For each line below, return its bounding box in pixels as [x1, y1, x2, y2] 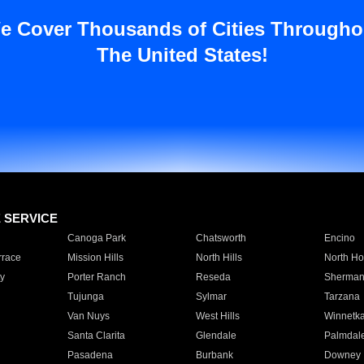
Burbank [195, 349, 233, 361]
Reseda [195, 271, 231, 283]
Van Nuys [67, 310, 110, 322]
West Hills [195, 310, 240, 322]
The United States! [96, 44, 268, 66]
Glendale [195, 330, 236, 341]
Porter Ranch [67, 271, 126, 283]
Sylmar [195, 291, 227, 302]
